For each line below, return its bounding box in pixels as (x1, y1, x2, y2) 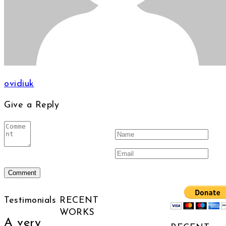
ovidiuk (4, 79, 34, 89)
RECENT (60, 196, 99, 206)
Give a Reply (4, 100, 59, 110)
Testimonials (4, 196, 56, 206)
